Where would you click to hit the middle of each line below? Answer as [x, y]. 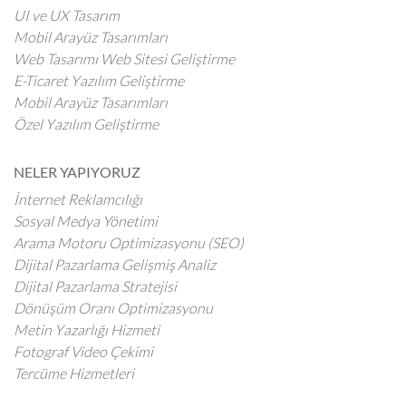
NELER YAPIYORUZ [77, 173]
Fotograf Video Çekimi [83, 352]
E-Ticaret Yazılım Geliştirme [99, 81]
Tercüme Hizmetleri [74, 374]
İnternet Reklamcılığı [78, 200]
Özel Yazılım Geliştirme [86, 125]
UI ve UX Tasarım [67, 16]
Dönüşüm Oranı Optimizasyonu [113, 309]
